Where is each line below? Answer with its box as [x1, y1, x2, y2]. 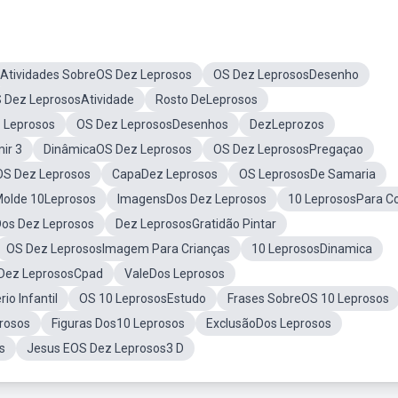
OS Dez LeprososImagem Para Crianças [6, 242, 230, 256]
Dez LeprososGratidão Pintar [115, 217, 276, 231]
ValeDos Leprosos [124, 267, 225, 281]
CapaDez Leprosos [112, 167, 218, 181]
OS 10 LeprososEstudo [79, 291, 206, 306]
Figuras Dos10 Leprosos [52, 316, 185, 330]
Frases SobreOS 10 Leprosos [227, 291, 389, 306]
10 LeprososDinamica [251, 242, 372, 256]
